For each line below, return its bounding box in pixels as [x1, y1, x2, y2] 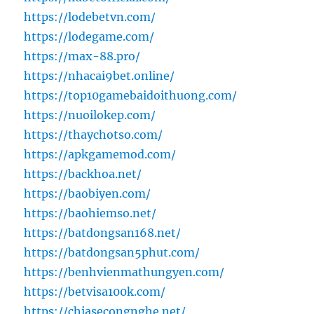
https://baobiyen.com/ [24, 186, 151, 201]
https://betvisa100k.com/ [24, 285, 166, 299]
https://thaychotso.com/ [24, 128, 163, 142]
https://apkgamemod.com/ [24, 147, 177, 162]
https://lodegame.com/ [24, 29, 155, 44]
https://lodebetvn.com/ [24, 10, 156, 25]
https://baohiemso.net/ [24, 206, 157, 221]
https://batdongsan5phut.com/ [24, 245, 200, 260]
